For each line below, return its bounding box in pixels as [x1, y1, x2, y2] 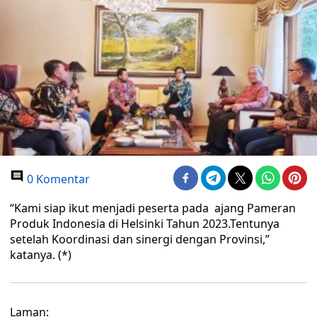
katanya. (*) [10, 247, 71, 263]
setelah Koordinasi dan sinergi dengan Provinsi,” [10, 231, 270, 247]
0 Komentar [24, 171, 90, 187]
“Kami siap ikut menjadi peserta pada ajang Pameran [10, 200, 296, 216]
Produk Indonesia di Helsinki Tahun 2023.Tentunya [10, 216, 279, 231]
